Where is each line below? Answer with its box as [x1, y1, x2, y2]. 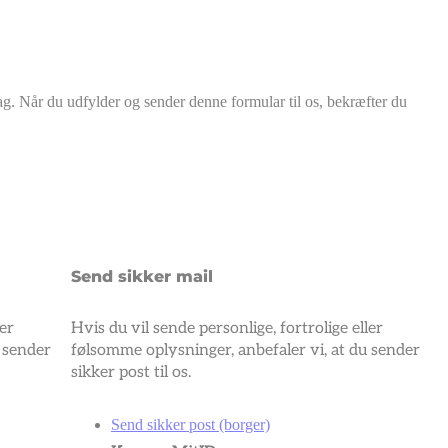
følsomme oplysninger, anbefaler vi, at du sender [71, 340, 420, 360]
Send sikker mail [71, 266, 213, 286]
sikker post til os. [71, 362, 191, 382]
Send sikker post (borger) [111, 415, 270, 433]
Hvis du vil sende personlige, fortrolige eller [71, 318, 383, 338]
